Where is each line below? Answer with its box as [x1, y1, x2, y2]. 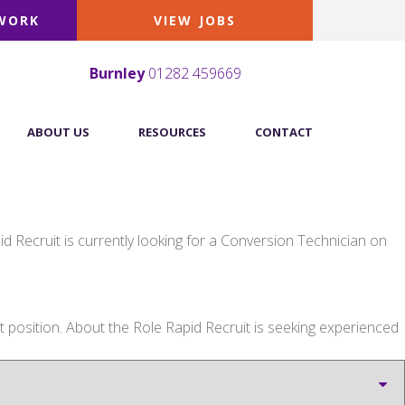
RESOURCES [138, 124, 206, 141]
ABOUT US [27, 124, 89, 141]
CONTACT [255, 124, 313, 141]
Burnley [89, 63, 145, 84]
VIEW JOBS [154, 12, 236, 29]
